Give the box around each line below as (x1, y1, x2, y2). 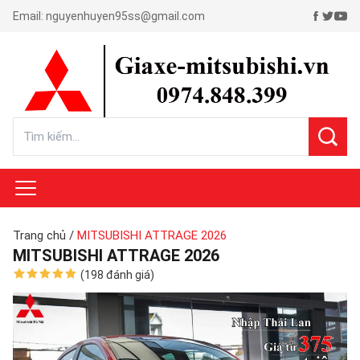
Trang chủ (13, 228, 66, 243)
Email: (13, 10, 46, 22)
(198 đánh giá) (80, 268, 154, 281)
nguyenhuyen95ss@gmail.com (46, 10, 205, 22)
